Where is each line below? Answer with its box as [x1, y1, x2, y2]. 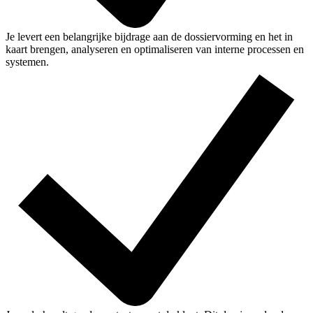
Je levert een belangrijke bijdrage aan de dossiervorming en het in [6, 31, 293, 43]
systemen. [6, 56, 49, 68]
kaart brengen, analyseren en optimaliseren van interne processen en [6, 43, 304, 56]
